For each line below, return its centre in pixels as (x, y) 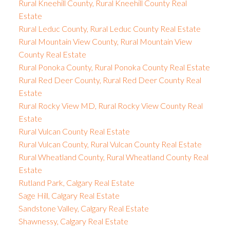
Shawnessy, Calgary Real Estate (73, 221)
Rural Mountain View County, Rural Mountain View (105, 41)
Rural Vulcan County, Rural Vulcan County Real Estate (110, 144)
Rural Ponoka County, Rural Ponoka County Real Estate (114, 67)
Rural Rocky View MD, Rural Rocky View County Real (110, 105)
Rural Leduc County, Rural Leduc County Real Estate (109, 28)
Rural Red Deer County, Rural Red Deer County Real (110, 80)
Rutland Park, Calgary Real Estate (76, 182)
